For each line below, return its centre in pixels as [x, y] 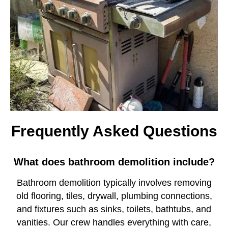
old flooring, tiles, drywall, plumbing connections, [114, 196]
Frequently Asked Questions [114, 131]
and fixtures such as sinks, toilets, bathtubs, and [114, 209]
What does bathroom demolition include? [114, 162]
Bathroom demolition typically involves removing [114, 183]
